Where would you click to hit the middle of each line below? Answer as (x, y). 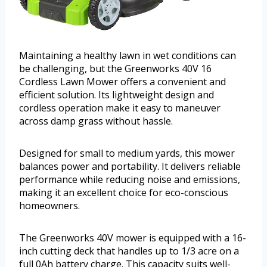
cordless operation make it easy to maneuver (120, 108)
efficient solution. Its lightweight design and (117, 95)
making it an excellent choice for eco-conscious (124, 193)
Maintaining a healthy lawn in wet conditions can (128, 56)
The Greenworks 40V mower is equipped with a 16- (133, 238)
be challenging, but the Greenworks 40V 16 (115, 69)
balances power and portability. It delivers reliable (130, 167)
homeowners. (49, 206)
